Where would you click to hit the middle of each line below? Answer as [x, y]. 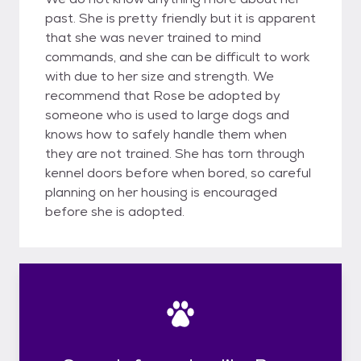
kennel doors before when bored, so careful [178, 173]
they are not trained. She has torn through [175, 154]
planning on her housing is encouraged [161, 192]
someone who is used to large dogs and [167, 115]
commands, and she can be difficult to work [177, 57]
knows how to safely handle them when [166, 134]
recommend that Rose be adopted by [163, 95]
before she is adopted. [115, 212]
